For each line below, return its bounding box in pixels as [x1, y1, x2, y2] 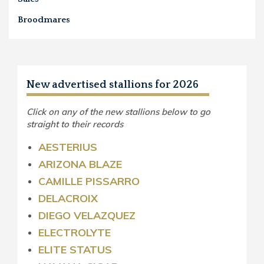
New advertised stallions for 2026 [27, 78, 199, 91]
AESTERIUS [38, 140, 97, 154]
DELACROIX [38, 191, 98, 205]
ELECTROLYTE [38, 225, 111, 239]
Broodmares [18, 14, 70, 25]
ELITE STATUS [38, 242, 112, 256]
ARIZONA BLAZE [38, 157, 122, 171]
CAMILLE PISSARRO [38, 174, 140, 188]
